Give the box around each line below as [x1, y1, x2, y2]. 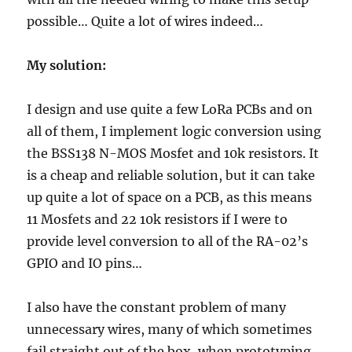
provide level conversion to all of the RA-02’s [27, 233, 309, 250]
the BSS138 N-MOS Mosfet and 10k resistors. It [27, 145, 320, 162]
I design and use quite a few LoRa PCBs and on [27, 101, 313, 118]
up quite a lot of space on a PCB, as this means [27, 189, 313, 206]
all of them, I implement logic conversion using [27, 123, 322, 140]
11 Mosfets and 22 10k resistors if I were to [27, 211, 288, 228]
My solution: [27, 57, 107, 74]
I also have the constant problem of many [27, 299, 287, 316]
